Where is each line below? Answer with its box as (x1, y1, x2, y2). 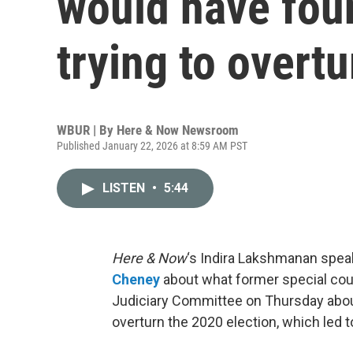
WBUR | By (57, 122, 117, 138)
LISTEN (102, 180, 148, 195)
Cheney (112, 271, 160, 288)
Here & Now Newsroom (117, 122, 239, 138)
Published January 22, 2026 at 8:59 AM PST (57, 139, 247, 152)
